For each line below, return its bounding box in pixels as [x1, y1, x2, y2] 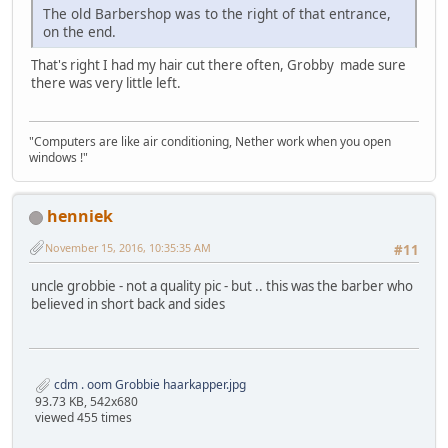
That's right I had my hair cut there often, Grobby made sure [31, 55, 406, 74]
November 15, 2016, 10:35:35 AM [45, 239, 211, 255]
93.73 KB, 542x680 [35, 393, 138, 411]
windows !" [29, 149, 88, 167]
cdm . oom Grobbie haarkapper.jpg [51, 376, 246, 394]
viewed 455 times [35, 409, 132, 427]
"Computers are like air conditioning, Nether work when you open [29, 133, 391, 151]
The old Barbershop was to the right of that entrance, [43, 3, 391, 23]
